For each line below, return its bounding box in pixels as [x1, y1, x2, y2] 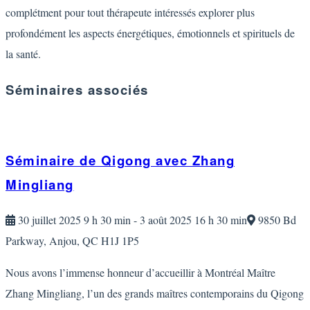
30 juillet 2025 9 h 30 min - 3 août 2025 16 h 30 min [15, 212, 247, 227]
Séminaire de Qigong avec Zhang [6, 150, 235, 170]
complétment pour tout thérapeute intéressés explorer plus [6, 4, 255, 19]
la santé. [6, 46, 41, 61]
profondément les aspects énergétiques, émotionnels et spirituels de [6, 25, 295, 40]
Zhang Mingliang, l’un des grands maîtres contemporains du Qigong [6, 285, 304, 300]
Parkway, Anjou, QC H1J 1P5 [6, 232, 139, 248]
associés [83, 80, 149, 99]
